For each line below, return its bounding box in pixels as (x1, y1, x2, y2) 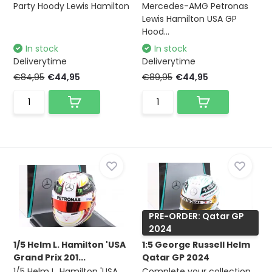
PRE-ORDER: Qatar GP (149, 210, 244, 222)
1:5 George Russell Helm (142, 239, 250, 251)
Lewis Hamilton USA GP (142, 13, 237, 25)
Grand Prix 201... (13, 251, 86, 263)
